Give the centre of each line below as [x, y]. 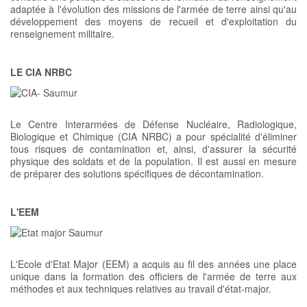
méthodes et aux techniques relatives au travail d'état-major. [141, 289]
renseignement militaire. [62, 33]
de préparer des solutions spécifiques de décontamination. [137, 173]
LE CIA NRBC [41, 72]
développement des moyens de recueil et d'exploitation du [153, 21]
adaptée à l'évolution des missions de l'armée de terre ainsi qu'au [153, 9]
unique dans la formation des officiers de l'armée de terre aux [153, 277]
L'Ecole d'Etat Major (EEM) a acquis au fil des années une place [153, 264]
